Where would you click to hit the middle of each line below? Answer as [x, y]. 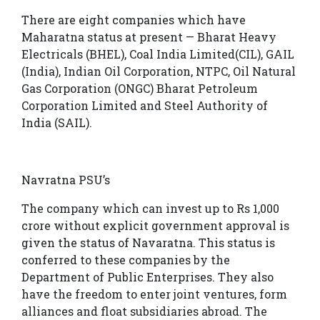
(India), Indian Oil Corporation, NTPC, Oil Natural [159, 71]
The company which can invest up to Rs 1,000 [150, 209]
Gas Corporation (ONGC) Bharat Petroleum [140, 89]
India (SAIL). [57, 123]
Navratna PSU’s [66, 180]
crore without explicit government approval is [155, 226]
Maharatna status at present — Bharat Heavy [149, 37]
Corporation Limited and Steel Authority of [145, 106]
